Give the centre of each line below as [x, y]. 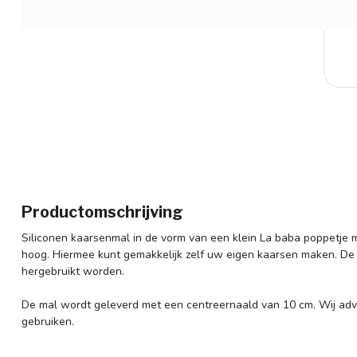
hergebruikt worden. [73, 271]
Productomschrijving [102, 212]
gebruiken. [48, 322]
